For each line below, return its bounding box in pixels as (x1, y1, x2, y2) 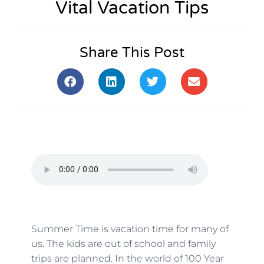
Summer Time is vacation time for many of (31, 223, 229, 235)
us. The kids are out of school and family (31, 237, 216, 249)
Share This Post (80, 44, 184, 62)
